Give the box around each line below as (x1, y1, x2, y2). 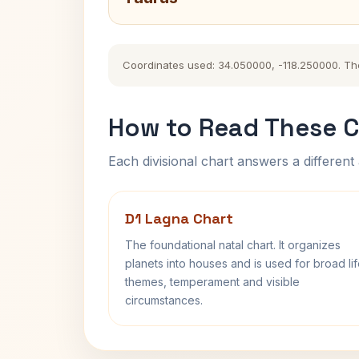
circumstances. (125, 293, 203, 307)
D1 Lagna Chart (125, 209, 233, 228)
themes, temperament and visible (125, 275, 300, 288)
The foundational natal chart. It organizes (125, 238, 341, 252)
